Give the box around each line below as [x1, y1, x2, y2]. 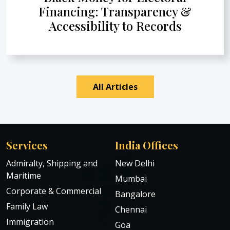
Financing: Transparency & [39, 3, 191, 20]
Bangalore [115, 188, 156, 200]
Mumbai [115, 172, 147, 184]
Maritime [6, 169, 41, 181]
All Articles [92, 81, 138, 92]
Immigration [6, 216, 54, 227]
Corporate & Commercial [6, 185, 101, 197]
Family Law [6, 200, 48, 212]
